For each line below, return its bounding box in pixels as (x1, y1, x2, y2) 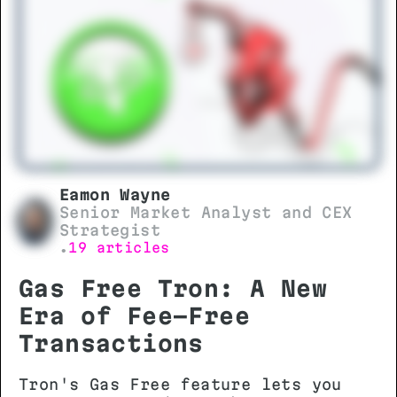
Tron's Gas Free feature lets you (19, 376, 342, 393)
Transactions (19, 331, 204, 357)
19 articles (68, 240, 170, 256)
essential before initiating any (19, 4, 332, 21)
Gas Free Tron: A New (19, 276, 327, 302)
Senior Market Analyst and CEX (59, 204, 353, 222)
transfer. (19, 23, 110, 41)
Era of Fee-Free (19, 303, 250, 330)
